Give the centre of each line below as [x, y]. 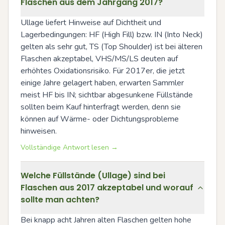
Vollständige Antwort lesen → [69, 147]
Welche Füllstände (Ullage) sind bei [93, 176]
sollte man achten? [60, 200]
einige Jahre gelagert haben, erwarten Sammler [102, 83]
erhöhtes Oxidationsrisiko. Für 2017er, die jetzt [103, 71]
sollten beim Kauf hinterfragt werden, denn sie [101, 107]
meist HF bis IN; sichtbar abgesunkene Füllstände [107, 95]
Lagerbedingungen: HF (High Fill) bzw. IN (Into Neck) [112, 35]
